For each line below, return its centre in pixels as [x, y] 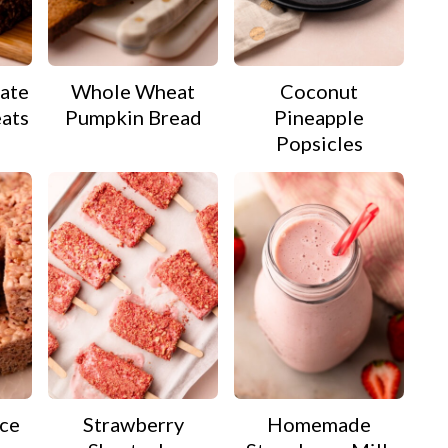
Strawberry [133, 423]
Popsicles [319, 143]
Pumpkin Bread [133, 117]
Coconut [319, 91]
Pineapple [319, 117]
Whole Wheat [133, 91]
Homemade [319, 423]
